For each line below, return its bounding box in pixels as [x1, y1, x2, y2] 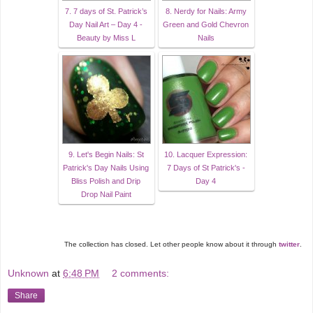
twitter [279, 240, 300, 249]
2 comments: [112, 267, 170, 279]
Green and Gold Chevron [163, 20, 249, 29]
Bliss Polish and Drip [71, 177, 140, 186]
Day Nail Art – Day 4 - [69, 20, 143, 29]
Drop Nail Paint [80, 190, 131, 199]
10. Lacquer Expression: [164, 150, 247, 159]
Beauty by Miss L [76, 34, 136, 43]
